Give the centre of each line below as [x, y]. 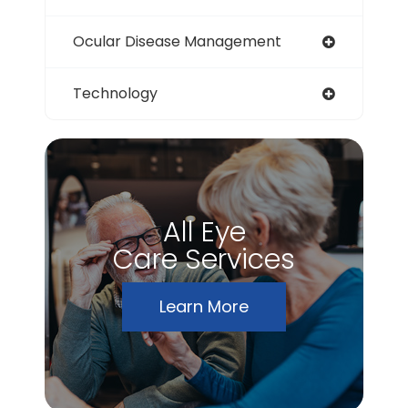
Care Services [204, 259]
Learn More [204, 306]
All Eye [204, 232]
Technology [115, 93]
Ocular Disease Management [177, 41]
